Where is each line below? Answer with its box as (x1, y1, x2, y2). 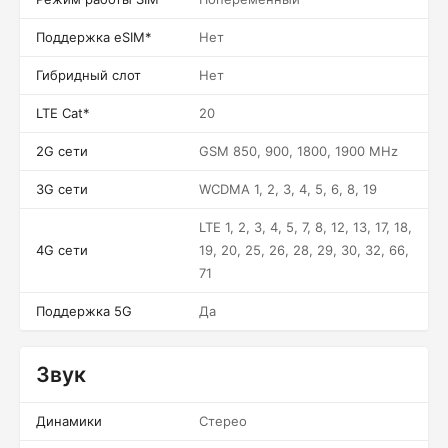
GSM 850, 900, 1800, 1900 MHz (199, 143, 398, 159)
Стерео (199, 413, 247, 429)
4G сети (36, 242, 88, 258)
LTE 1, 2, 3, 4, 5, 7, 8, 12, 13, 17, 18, (199, 219, 412, 235)
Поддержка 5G (36, 303, 132, 319)
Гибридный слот (36, 67, 141, 83)
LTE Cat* (36, 105, 90, 121)
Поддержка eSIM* (36, 29, 152, 45)
